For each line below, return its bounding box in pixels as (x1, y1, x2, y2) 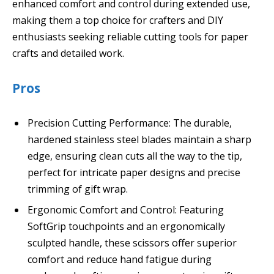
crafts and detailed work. (12, 46, 124, 61)
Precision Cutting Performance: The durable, (28, 116, 232, 130)
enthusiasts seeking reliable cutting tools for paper (12, 30, 248, 44)
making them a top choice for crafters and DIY (12, 13, 223, 28)
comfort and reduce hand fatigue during (28, 252, 212, 266)
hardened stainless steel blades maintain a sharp (28, 132, 251, 146)
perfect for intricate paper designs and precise (28, 165, 240, 179)
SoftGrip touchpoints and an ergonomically (28, 219, 225, 233)
